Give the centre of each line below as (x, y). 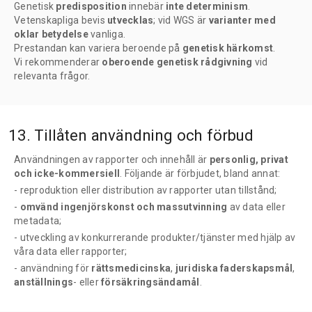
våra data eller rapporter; (71, 251)
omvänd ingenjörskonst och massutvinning (124, 206)
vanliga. (107, 34)
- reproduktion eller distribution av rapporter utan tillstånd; (146, 190)
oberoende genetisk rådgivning (177, 62)
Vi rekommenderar (58, 62)
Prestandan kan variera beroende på (98, 48)
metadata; (38, 220)
